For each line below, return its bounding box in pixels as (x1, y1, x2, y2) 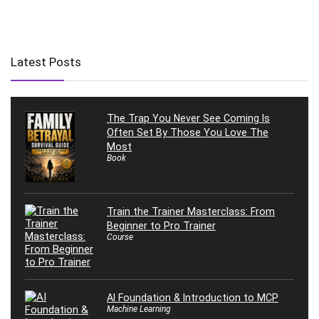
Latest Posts (11, 55, 81, 70)
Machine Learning (107, 304, 171, 315)
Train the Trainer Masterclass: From (107, 206, 275, 218)
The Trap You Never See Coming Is (107, 113, 270, 125)
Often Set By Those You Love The (107, 127, 268, 139)
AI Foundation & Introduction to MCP (107, 292, 278, 304)
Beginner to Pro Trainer (107, 220, 216, 232)
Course (107, 232, 133, 243)
